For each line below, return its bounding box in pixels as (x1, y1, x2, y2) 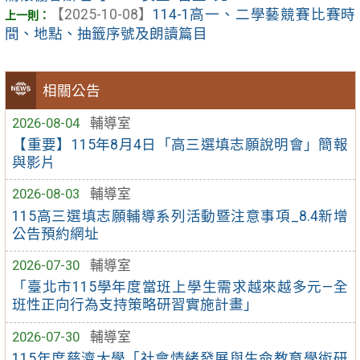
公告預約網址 (12, 225, 100, 242)
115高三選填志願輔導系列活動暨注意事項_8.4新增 (12, 207, 348, 224)
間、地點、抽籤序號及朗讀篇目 (4, 25, 207, 42)
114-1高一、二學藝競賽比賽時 (152, 6, 356, 22)
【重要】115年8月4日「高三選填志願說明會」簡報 (12, 136, 348, 153)
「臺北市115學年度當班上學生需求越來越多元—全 (12, 279, 348, 296)
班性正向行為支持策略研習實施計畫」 (12, 297, 259, 313)
